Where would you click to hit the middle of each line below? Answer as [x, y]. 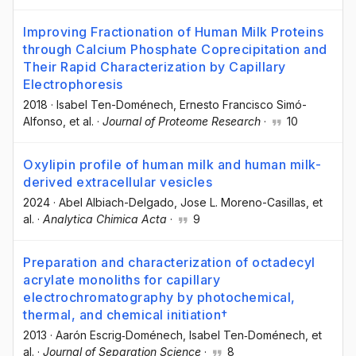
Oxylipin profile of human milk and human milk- [172, 164]
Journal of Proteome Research [182, 121]
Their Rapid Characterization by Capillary [155, 66]
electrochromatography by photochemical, [159, 297]
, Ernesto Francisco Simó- [240, 104]
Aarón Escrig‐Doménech [119, 335]
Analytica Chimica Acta [105, 219]
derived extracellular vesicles [118, 182]
